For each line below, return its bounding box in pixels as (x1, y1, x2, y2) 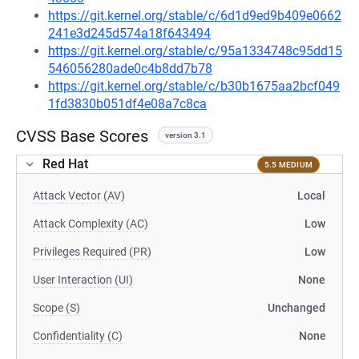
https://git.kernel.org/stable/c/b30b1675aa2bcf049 (48, 79, 340, 94)
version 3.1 (165, 131, 206, 139)
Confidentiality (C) (33, 329, 123, 342)
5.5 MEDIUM (264, 159, 313, 169)
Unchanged (268, 301, 325, 314)
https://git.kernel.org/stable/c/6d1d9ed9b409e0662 (48, 8, 341, 23)
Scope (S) (33, 301, 80, 314)
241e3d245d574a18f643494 (48, 26, 211, 41)
